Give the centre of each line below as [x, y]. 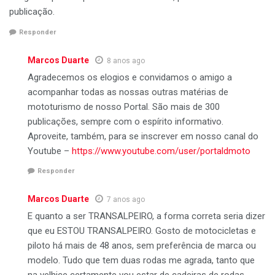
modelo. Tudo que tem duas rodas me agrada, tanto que [141, 261]
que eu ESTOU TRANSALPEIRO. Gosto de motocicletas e [142, 231]
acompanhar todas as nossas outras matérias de [128, 92]
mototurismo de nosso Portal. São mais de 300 [124, 107]
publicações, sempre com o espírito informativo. [126, 121]
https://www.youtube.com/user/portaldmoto [161, 151]
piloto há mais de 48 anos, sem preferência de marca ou [142, 246]
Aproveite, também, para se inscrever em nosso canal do [143, 136]
